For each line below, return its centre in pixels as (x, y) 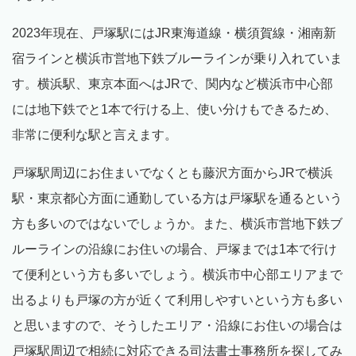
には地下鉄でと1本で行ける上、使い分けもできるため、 (174, 109)
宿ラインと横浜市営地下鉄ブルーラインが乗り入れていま (177, 58)
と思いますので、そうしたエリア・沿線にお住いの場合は (177, 325)
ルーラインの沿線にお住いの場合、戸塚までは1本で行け (174, 249)
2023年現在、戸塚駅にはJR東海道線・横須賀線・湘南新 (174, 33)
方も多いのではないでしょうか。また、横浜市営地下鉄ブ (177, 223)
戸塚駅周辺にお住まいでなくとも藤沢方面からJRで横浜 (172, 172)
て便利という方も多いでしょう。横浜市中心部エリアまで (177, 274)
